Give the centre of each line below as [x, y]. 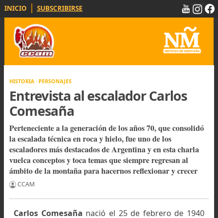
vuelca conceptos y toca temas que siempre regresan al [110, 178]
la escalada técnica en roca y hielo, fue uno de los [100, 154]
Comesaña [46, 123]
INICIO [18, 9]
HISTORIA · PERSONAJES [45, 90]
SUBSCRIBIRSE [66, 9]
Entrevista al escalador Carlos [109, 106]
